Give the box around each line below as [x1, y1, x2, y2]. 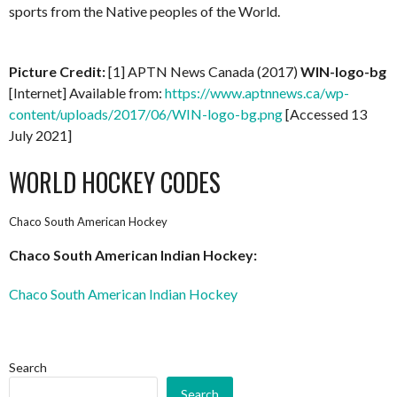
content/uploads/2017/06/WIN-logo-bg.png [9, 105, 283, 122]
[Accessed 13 [283, 105, 367, 122]
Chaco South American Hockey [9, 214, 167, 229]
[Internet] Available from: [9, 84, 165, 101]
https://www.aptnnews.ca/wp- [165, 84, 349, 101]
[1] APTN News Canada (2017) [108, 63, 300, 80]
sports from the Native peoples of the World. [9, 3, 280, 19]
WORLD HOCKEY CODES [9, 164, 221, 200]
